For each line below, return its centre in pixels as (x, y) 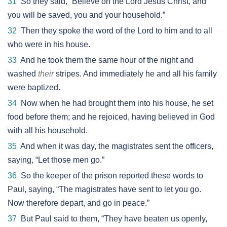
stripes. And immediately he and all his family (135, 74)
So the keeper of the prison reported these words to (110, 176)
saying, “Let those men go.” (56, 160)
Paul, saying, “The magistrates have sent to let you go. (104, 189)
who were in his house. (49, 44)
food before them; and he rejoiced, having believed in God (111, 117)
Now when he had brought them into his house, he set (115, 103)
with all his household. (48, 130)
